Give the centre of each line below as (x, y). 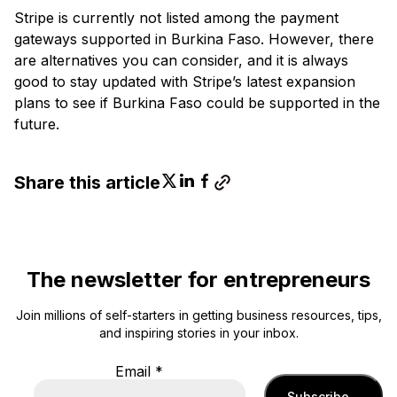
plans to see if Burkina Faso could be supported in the (197, 102)
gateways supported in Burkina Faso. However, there (194, 39)
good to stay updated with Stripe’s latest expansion (185, 81)
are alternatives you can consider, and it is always (181, 60)
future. (37, 124)
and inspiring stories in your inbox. (198, 332)
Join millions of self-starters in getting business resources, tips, (198, 315)
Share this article (87, 182)
